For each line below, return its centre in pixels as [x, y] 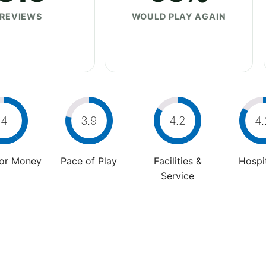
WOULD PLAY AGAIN [179, 16]
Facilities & [178, 161]
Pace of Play [89, 161]
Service [178, 175]
